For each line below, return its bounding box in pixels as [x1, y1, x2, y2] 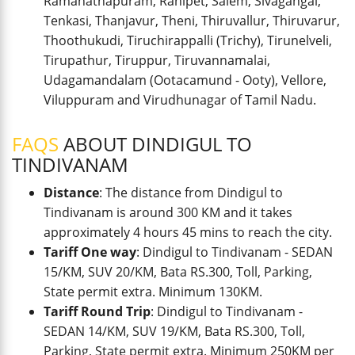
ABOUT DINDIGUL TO [59, 131, 252, 157]
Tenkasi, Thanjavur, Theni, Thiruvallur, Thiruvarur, [44, 12, 340, 29]
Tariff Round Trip [44, 303, 151, 320]
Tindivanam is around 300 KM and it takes [44, 204, 292, 221]
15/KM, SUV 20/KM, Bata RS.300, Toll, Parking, [44, 263, 312, 281]
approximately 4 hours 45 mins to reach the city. [44, 223, 332, 241]
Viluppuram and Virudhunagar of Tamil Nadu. [44, 91, 316, 109]
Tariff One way [44, 243, 136, 261]
